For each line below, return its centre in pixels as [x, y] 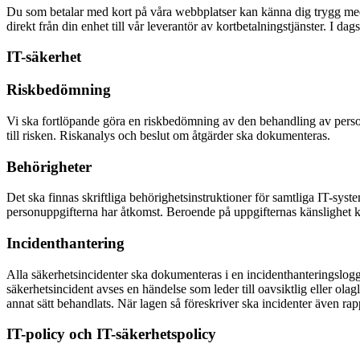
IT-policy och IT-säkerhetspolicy [111, 334]
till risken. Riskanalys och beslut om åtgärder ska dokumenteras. [168, 135]
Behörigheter [49, 166]
